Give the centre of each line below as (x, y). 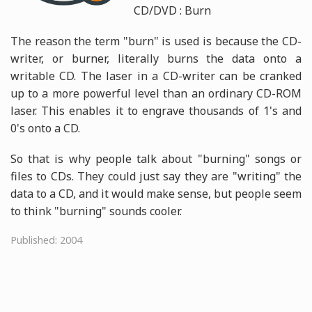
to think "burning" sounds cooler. (96, 211)
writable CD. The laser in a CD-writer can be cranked (156, 76)
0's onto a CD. (45, 128)
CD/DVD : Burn (173, 10)
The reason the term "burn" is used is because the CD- (156, 41)
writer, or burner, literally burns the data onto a (156, 58)
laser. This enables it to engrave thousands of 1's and (156, 110)
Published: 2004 (46, 240)
